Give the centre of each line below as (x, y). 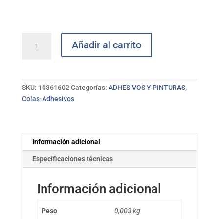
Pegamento (39, 38)
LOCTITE (35, 105)
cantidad (35, 117)
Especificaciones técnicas (72, 159)
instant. (33, 49)
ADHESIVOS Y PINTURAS (147, 88)
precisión (36, 60)
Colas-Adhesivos (48, 99)
